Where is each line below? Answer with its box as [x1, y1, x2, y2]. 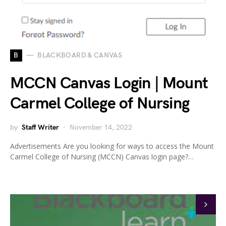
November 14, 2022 [70, 123, 132, 132]
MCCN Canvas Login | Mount [10, 73, 208, 93]
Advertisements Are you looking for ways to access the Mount [10, 141, 214, 151]
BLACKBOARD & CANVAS [37, 51, 123, 60]
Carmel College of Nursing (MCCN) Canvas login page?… [10, 151, 194, 161]
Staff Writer [22, 123, 59, 132]
